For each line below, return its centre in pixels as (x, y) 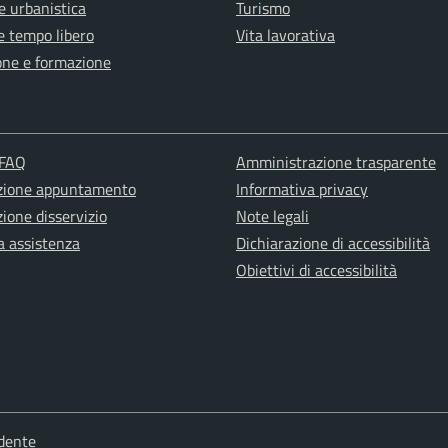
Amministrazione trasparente (335, 162)
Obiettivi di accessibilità (316, 270)
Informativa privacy (301, 189)
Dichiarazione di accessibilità (332, 243)
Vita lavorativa (285, 35)
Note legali (272, 216)
